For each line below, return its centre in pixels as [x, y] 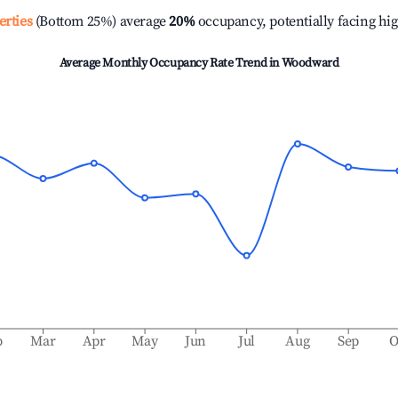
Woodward [310, 63]
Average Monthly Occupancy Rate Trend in [170, 63]
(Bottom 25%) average [99, 21]
